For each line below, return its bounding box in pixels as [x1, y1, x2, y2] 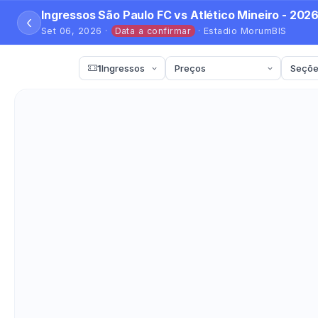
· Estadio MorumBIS [194, 26, 287, 36]
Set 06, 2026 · [41, 26, 111, 36]
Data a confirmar [114, 26, 192, 36]
